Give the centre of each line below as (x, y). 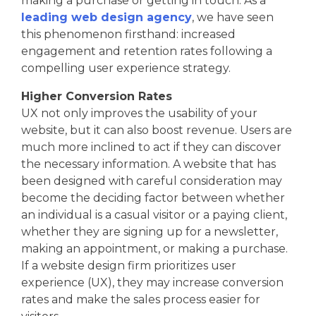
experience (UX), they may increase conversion (152, 282)
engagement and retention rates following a (147, 51)
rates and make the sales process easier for (141, 299)
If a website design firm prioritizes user (129, 265)
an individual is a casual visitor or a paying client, (154, 214)
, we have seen (233, 17)
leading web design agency (107, 17)
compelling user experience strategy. (126, 68)
